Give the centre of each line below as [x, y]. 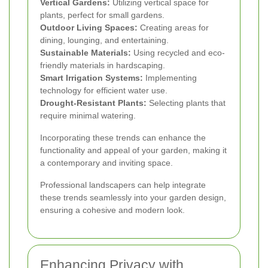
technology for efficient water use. [104, 90]
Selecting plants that [186, 103]
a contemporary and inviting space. [106, 162]
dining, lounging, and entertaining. [104, 40]
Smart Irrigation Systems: [92, 77]
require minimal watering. [88, 115]
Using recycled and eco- [178, 52]
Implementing [170, 77]
